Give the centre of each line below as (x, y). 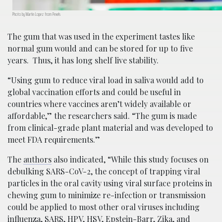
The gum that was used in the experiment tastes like (101, 36)
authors (37, 159)
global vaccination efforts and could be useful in (94, 92)
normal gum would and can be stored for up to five (100, 48)
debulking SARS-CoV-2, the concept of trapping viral (104, 171)
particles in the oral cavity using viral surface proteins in (110, 183)
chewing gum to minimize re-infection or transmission (107, 195)
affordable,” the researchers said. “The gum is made (102, 115)
